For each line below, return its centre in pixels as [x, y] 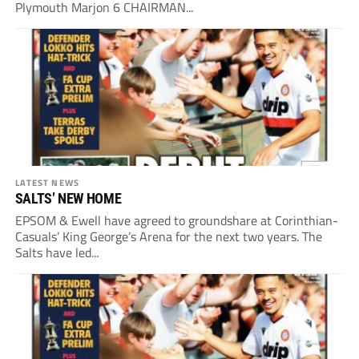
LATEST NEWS [47, 183]
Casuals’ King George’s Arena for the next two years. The [168, 237]
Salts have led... [56, 253]
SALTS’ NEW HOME [68, 199]
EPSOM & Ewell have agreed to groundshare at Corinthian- [176, 221]
